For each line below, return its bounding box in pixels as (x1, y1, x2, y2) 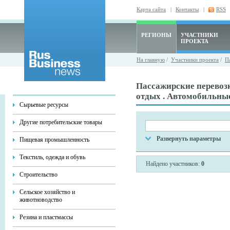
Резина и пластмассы (20, 214, 73, 221)
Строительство (20, 171, 57, 178)
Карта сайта (137, 6, 166, 12)
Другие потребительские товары (20, 119, 102, 126)
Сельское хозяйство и (20, 188, 75, 196)
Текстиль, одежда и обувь (20, 154, 85, 161)
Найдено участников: (146, 160, 201, 168)
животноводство (20, 196, 62, 203)
